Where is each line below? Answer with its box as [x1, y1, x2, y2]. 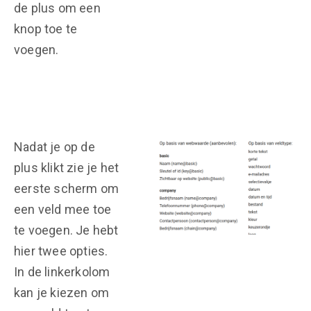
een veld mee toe [14, 202, 112, 217]
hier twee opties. [14, 244, 108, 258]
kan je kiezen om [14, 285, 110, 300]
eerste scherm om [14, 181, 119, 196]
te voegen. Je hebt [14, 223, 119, 237]
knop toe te [14, 22, 78, 36]
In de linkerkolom [14, 264, 110, 279]
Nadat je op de [14, 140, 95, 154]
